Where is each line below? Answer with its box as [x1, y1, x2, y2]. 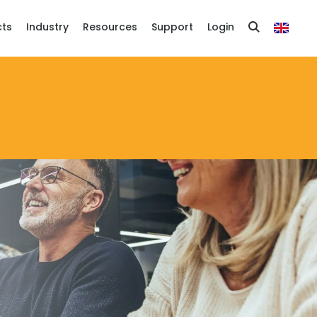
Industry [26, 23, 69, 33]
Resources [83, 23, 137, 33]
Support [151, 23, 193, 33]
